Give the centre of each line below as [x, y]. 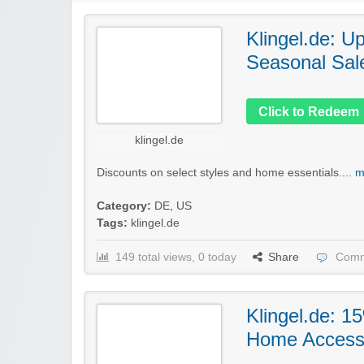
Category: [124, 206]
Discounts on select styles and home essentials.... [226, 172]
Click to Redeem [309, 111]
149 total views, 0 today [176, 257]
